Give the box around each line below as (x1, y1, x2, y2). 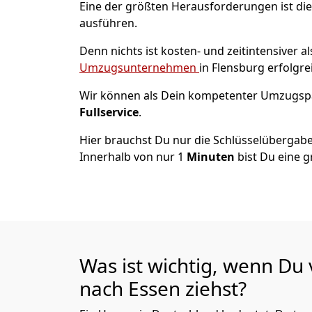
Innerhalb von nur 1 (79, 149, 187, 164)
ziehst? (185, 275, 247, 302)
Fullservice (79, 104, 139, 120)
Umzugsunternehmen (79, 60, 199, 75)
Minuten (187, 149, 237, 164)
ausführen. (79, 15, 137, 31)
